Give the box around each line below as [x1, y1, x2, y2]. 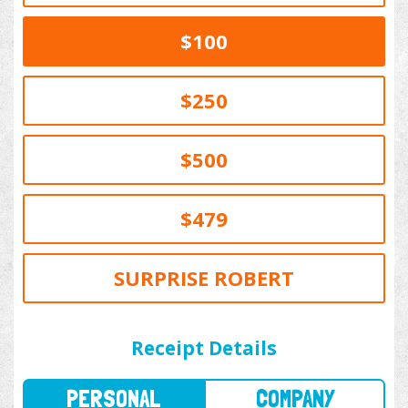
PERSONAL [59, 312, 147, 339]
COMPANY [231, 312, 304, 339]
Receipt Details [131, 335, 277, 362]
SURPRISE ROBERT [114, 264, 294, 292]
